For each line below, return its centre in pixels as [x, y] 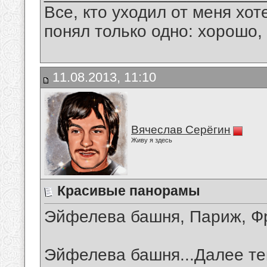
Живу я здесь [152, 140]
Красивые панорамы [129, 191]
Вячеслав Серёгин [181, 130]
